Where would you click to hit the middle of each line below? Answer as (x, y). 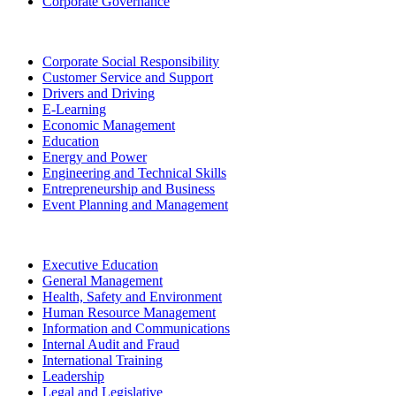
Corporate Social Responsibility (131, 61)
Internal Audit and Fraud (111, 344)
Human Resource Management (129, 312)
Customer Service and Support (128, 77)
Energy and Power (95, 156)
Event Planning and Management (135, 204)
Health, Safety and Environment (132, 296)
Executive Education (100, 264)
